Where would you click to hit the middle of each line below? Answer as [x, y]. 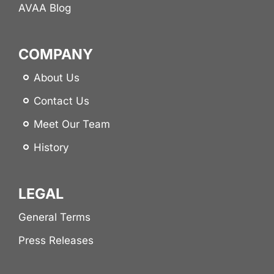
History [51, 147]
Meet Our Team [72, 124]
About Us [56, 77]
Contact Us [61, 101]
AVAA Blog [44, 8]
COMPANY [55, 54]
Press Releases [56, 240]
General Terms [54, 217]
